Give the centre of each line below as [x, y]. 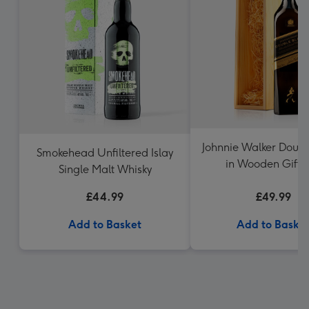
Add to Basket [105, 225]
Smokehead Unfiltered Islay [105, 153]
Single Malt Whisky [105, 169]
